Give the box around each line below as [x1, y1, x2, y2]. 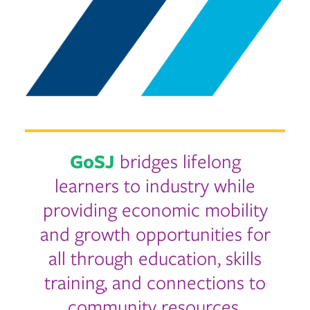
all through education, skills [48, 244, 262, 270]
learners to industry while [55, 172, 255, 197]
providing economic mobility [42, 196, 268, 221]
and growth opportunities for [39, 220, 271, 246]
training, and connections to [44, 268, 266, 294]
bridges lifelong [114, 147, 241, 173]
